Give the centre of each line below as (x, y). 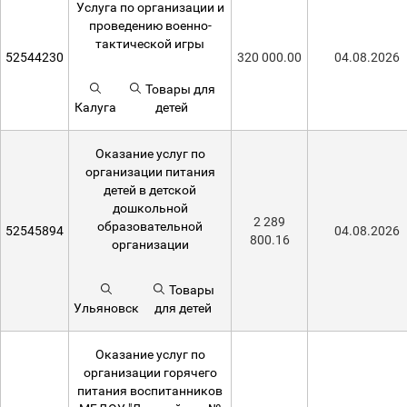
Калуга (96, 107)
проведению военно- (150, 25)
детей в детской (150, 190)
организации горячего (150, 372)
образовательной (150, 226)
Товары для (179, 89)
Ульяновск (106, 308)
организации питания (150, 172)
